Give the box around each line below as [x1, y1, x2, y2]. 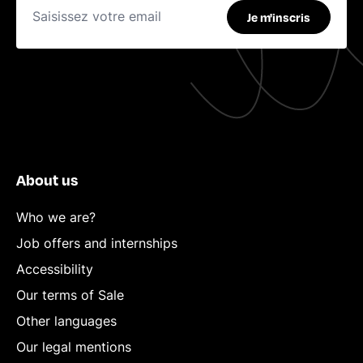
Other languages [16, 313, 117, 329]
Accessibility [16, 261, 93, 277]
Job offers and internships [16, 235, 177, 251]
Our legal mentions [16, 339, 131, 355]
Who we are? [16, 209, 96, 225]
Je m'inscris [247, 9, 310, 25]
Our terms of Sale [16, 287, 124, 303]
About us [16, 169, 78, 190]
